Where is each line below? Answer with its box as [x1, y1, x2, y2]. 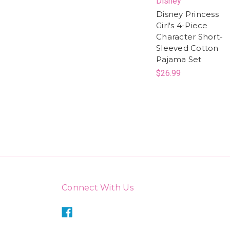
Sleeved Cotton [156, 43, 219, 53]
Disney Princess [156, 9, 219, 19]
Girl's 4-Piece [156, 20, 208, 30]
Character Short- [156, 31, 223, 42]
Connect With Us [62, 182, 133, 193]
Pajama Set [156, 54, 202, 64]
